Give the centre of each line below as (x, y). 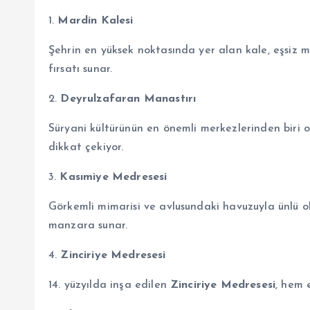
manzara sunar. (88, 225)
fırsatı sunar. (81, 69)
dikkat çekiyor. (86, 147)
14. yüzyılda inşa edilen (109, 285)
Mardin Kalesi (95, 20)
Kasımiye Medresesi (113, 177)
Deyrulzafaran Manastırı (128, 99)
